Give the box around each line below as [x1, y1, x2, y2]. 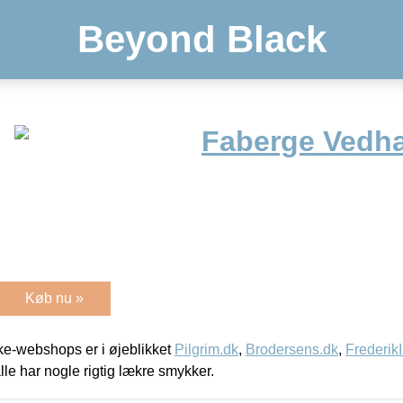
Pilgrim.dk [175, 341, 238, 357]
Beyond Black [76, 18, 327, 60]
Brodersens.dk [246, 341, 338, 357]
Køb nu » [25, 290, 84, 306]
